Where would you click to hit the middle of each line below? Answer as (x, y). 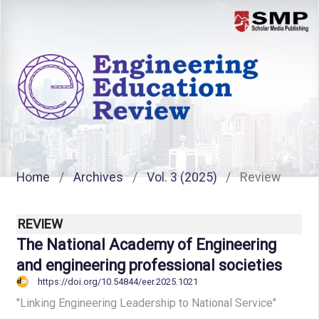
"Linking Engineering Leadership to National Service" (146, 303)
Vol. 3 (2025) (182, 177)
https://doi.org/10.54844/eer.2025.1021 (117, 282)
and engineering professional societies (149, 266)
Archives (98, 177)
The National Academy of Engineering (146, 245)
